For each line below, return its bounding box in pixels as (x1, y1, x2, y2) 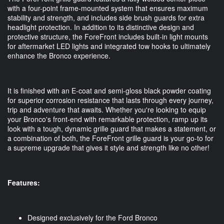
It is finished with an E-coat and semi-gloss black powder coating (7, 85, 211, 96)
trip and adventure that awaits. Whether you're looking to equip (7, 104, 206, 115)
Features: (7, 177, 40, 188)
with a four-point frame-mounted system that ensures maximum (7, 3, 208, 13)
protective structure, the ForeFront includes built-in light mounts (7, 31, 208, 42)
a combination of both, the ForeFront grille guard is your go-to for (7, 133, 213, 143)
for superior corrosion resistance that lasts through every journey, (7, 95, 213, 105)
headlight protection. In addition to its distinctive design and (7, 22, 194, 32)
